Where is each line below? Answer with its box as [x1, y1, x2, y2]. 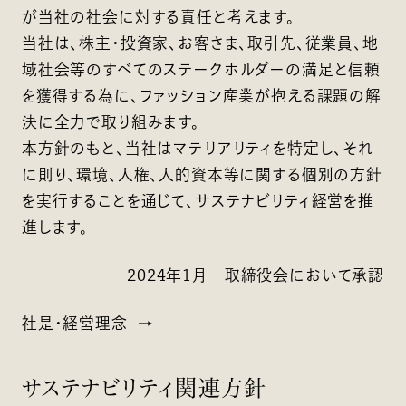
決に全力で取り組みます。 [21, 113, 200, 130]
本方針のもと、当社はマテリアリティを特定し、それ [21, 140, 374, 156]
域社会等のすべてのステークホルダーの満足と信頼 [21, 61, 382, 77]
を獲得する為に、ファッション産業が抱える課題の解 [21, 87, 382, 103]
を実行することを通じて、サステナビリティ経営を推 [21, 192, 374, 208]
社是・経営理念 [21, 314, 128, 331]
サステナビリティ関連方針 [21, 377, 267, 400]
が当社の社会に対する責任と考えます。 [21, 8, 295, 24]
